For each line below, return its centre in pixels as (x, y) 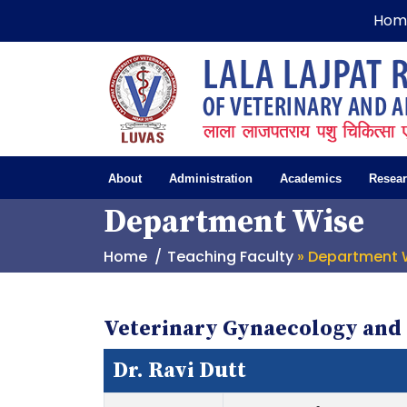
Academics (311, 179)
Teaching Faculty (230, 257)
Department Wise (234, 223)
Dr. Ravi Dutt (179, 371)
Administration (211, 179)
